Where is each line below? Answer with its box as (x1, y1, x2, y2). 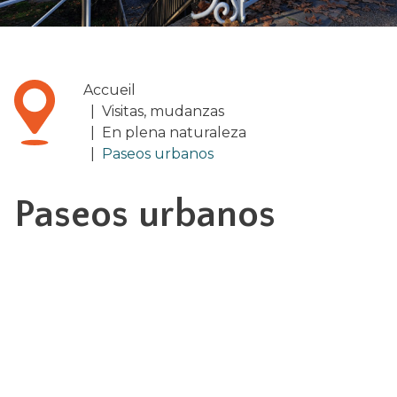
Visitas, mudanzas (102, 102, 225, 120)
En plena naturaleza (102, 123, 247, 141)
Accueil (83, 81, 136, 98)
